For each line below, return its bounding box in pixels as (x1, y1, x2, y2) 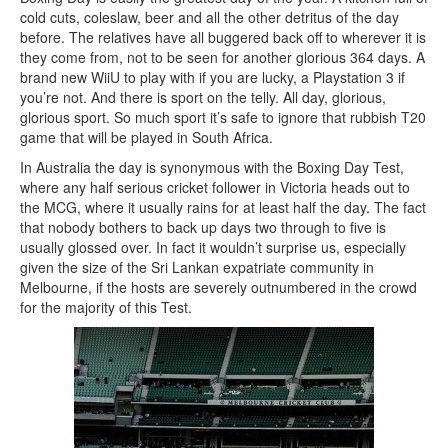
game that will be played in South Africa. (20, 127, 273, 148)
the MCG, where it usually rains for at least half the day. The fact (20, 197, 426, 218)
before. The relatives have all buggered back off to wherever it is (20, 27, 426, 48)
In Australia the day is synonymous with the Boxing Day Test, (20, 157, 404, 178)
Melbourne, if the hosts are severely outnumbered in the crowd (20, 277, 417, 298)
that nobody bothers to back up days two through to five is (20, 217, 386, 238)
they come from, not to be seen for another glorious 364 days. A (20, 47, 425, 68)
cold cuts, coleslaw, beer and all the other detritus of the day (20, 7, 399, 28)
